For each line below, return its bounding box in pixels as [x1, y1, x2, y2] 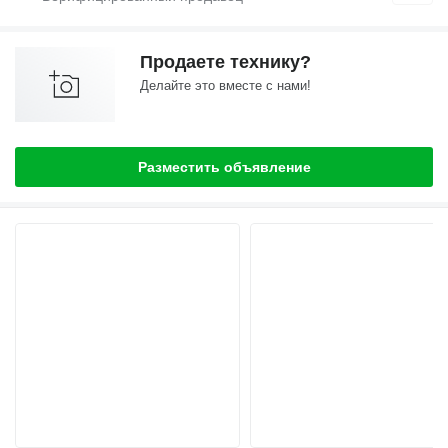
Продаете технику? [140, 52, 311, 73]
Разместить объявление [137, 159, 311, 176]
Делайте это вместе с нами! [140, 78, 311, 94]
